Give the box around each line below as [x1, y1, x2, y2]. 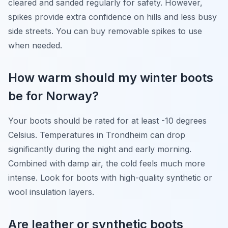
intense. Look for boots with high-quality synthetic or [8, 173, 212, 183]
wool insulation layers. [8, 187, 94, 197]
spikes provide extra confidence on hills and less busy [8, 12, 217, 22]
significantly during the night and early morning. [8, 144, 191, 154]
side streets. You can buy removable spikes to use [8, 26, 202, 36]
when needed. [8, 40, 62, 50]
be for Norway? [8, 89, 99, 103]
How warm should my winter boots [8, 70, 213, 85]
